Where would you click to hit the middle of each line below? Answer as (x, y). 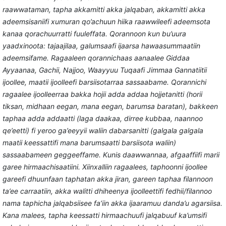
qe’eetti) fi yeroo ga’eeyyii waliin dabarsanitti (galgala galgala (103, 130)
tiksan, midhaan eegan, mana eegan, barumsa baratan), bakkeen (110, 106)
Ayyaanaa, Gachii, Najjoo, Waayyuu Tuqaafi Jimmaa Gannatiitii (104, 70)
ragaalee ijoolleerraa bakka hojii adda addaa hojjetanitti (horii (102, 94)
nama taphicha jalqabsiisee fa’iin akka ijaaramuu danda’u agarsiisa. (112, 203)
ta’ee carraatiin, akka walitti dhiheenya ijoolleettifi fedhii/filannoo (107, 191)
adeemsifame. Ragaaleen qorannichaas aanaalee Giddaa (96, 58)
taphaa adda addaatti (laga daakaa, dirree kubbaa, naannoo (102, 118)
